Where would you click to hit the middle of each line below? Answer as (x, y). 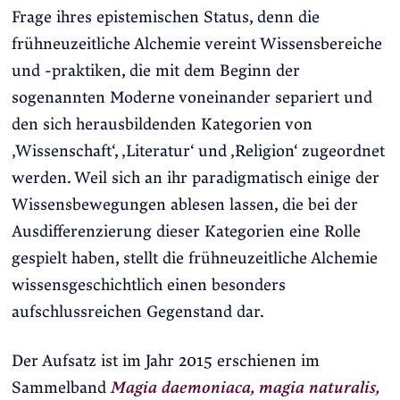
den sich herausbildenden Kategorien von (162, 124)
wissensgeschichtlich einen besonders (148, 285)
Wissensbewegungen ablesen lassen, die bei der (184, 204)
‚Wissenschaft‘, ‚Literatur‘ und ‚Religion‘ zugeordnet (198, 151)
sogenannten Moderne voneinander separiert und (192, 97)
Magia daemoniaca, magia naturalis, (245, 388)
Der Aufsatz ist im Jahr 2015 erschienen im (165, 362)
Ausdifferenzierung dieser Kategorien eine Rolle (186, 231)
